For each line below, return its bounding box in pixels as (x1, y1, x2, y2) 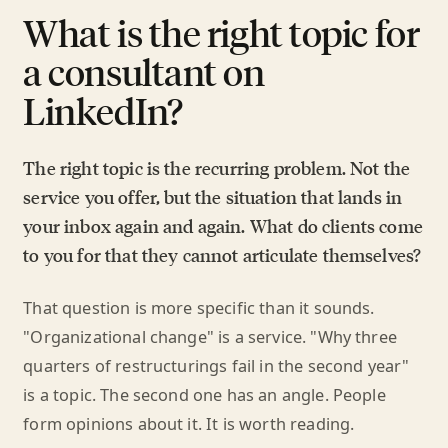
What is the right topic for (23, 8, 420, 56)
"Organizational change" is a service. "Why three (23, 326, 397, 348)
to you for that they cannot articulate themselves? (23, 243, 422, 267)
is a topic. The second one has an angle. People (23, 384, 386, 406)
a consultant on (23, 47, 265, 95)
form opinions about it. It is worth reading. (23, 413, 355, 435)
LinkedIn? (23, 86, 183, 134)
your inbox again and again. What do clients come (23, 214, 423, 238)
